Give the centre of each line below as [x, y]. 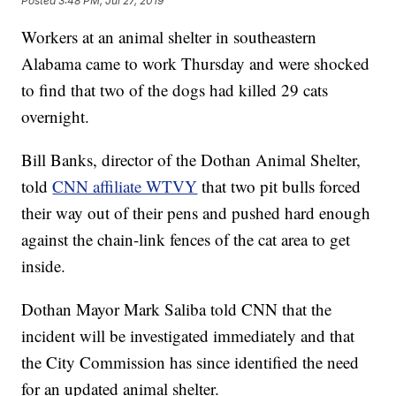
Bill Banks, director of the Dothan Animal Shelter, [191, 160]
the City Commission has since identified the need [190, 362]
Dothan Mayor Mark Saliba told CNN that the [177, 309]
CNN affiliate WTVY [125, 187]
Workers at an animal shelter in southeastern [169, 37]
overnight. [56, 117]
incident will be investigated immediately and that [188, 336]
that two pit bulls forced [282, 187]
